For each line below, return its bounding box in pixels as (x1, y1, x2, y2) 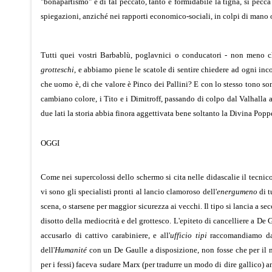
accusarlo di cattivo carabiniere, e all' (41, 230, 171, 240)
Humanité (55, 245, 87, 254)
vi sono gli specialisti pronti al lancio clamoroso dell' (41, 186, 217, 196)
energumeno (216, 186, 257, 196)
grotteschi (41, 64, 74, 74)
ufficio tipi (170, 230, 207, 240)
